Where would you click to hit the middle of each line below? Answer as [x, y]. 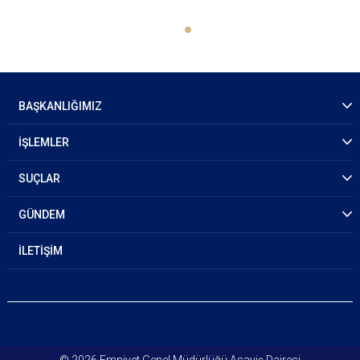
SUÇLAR [39, 178]
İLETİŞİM [41, 251]
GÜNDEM [42, 215]
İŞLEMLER [44, 142]
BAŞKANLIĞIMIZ [60, 106]
